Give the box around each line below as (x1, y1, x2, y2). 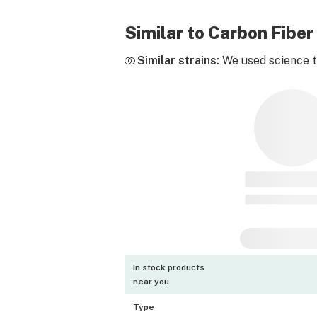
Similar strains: (137, 54, 219, 67)
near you (133, 277, 169, 287)
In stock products (133, 263, 204, 272)
